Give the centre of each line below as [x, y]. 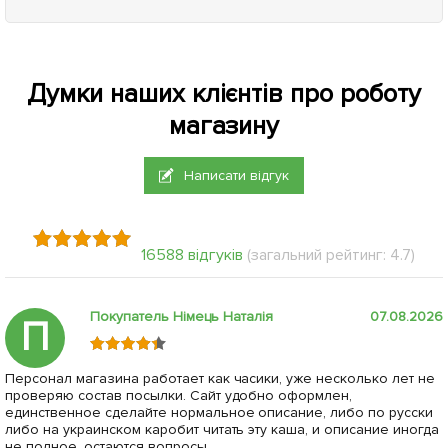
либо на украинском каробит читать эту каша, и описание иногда [222, 429]
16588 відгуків [191, 254]
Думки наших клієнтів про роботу [224, 93]
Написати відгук [237, 175]
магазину [224, 125]
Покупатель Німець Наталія [181, 316]
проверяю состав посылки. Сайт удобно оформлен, [179, 395]
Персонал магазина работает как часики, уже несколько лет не [220, 378]
